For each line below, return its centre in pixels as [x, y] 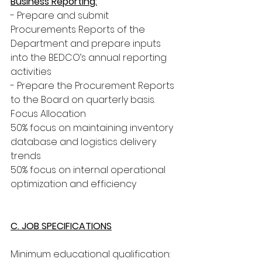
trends [26, 156]
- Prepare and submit [61, 15]
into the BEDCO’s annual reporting [90, 58]
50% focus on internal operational [89, 170]
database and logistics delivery [85, 142]
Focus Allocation [48, 114]
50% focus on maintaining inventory [93, 128]
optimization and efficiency [73, 184]
